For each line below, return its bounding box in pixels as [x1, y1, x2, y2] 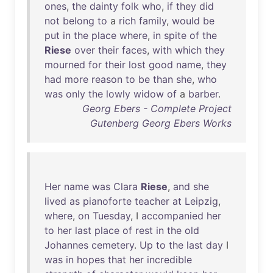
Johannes [44, 239, 88, 251]
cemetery [91, 239, 134, 251]
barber [188, 88, 218, 100]
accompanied [141, 210, 204, 222]
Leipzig [185, 195, 218, 207]
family [139, 15, 166, 27]
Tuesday [93, 210, 130, 222]
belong [63, 15, 94, 27]
